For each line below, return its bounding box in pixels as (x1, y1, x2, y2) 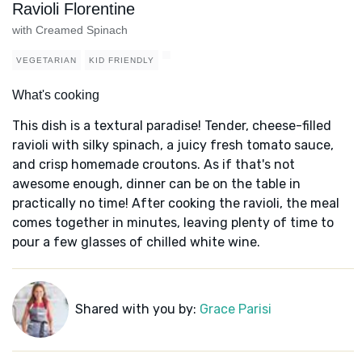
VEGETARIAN (16, 56, 77, 65)
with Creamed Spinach (12, 23, 128, 37)
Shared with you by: (74, 301, 200, 318)
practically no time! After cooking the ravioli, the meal (12, 196, 339, 212)
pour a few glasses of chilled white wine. (12, 234, 260, 250)
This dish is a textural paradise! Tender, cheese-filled (12, 118, 331, 134)
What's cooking (12, 88, 99, 103)
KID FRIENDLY (89, 56, 154, 65)
